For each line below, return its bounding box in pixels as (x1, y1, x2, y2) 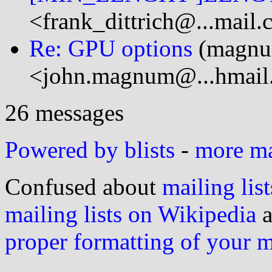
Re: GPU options (29, 35, 192, 61)
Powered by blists (5, 136, 175, 163)
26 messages (5, 99, 124, 126)
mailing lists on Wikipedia (5, 200, 256, 227)
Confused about (5, 173, 162, 200)
